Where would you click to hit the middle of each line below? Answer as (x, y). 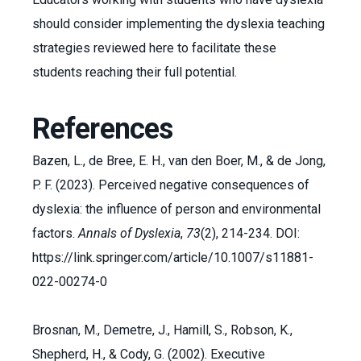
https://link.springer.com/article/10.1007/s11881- (173, 257)
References (102, 129)
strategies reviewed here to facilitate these (154, 48)
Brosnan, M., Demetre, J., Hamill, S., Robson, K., (162, 330)
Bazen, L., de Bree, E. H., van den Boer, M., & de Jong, (179, 161)
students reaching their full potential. (136, 72)
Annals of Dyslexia (129, 233)
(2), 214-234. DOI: (250, 233)
